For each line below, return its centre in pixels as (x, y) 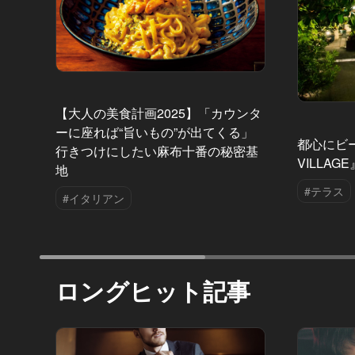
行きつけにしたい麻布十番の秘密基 (157, 151)
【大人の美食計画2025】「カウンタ (158, 113)
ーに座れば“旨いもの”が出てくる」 (155, 132)
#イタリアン (94, 198)
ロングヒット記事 (153, 290)
